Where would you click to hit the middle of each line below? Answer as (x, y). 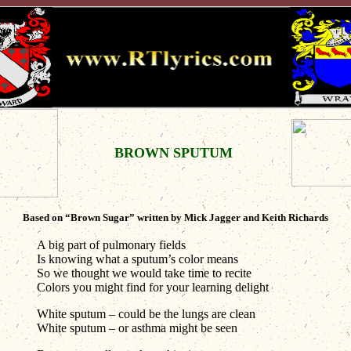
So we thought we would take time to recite (144, 273)
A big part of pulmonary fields (111, 245)
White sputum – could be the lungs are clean (146, 314)
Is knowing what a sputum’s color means (138, 259)
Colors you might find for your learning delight (153, 287)
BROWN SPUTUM (174, 153)
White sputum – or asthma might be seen (139, 328)
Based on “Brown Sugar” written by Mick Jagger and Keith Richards (175, 217)
